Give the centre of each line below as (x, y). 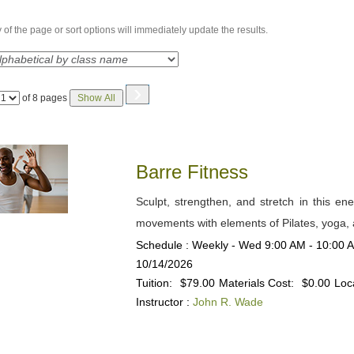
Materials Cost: (256, 283)
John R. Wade (228, 302)
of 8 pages (44, 98)
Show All (97, 98)
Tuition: (154, 283)
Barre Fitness (194, 172)
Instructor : (162, 302)
